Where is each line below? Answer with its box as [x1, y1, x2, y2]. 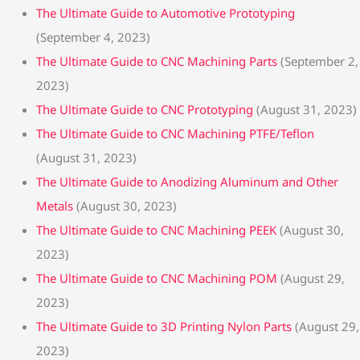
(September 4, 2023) [36, 28, 150, 45]
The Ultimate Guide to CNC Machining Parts [36, 52, 277, 69]
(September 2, [280, 52, 358, 69]
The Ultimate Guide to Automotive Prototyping [36, 4, 295, 21]
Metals [36, 197, 73, 214]
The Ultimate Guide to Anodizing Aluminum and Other [36, 173, 338, 190]
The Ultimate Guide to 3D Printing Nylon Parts [36, 317, 292, 334]
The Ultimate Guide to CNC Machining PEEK [36, 221, 276, 238]
